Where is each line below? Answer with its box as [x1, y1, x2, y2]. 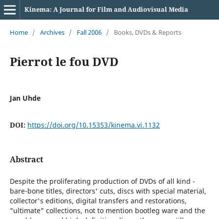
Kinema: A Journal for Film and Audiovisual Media [24, 5, 188, 14]
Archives [40, 27, 65, 37]
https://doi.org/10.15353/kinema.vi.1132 [27, 120, 160, 130]
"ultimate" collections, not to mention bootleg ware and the [9, 206, 205, 215]
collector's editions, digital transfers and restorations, [9, 196, 187, 205]
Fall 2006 [76, 27, 102, 37]
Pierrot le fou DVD [9, 53, 118, 69]
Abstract [9, 153, 43, 165]
